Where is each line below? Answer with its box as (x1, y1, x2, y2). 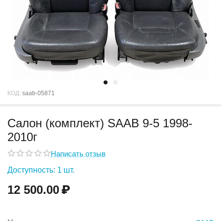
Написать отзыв (51, 149, 106, 158)
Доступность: (7, 166, 55, 175)
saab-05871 (22, 90, 55, 97)
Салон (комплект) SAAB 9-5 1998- (7, 116, 192, 130)
